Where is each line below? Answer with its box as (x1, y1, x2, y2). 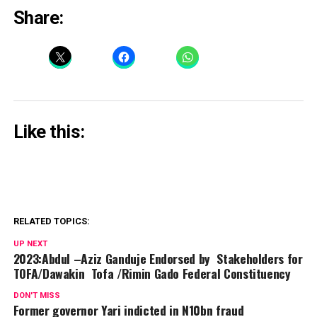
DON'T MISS (13, 290, 60, 300)
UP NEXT (13, 238, 47, 248)
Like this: (13, 120, 85, 142)
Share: (13, 7, 64, 29)
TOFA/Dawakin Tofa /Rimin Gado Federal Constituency (13, 263, 291, 282)
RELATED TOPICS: (13, 215, 90, 226)
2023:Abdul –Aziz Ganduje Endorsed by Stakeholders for (13, 248, 303, 267)
